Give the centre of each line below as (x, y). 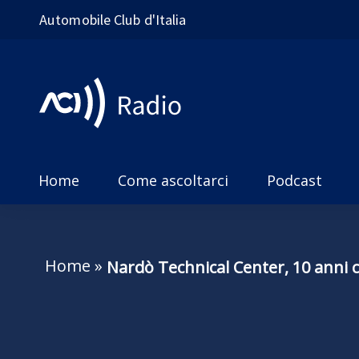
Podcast (294, 180)
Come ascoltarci (173, 180)
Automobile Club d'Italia (113, 20)
